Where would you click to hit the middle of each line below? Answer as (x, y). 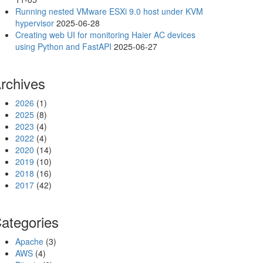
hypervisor (35, 23)
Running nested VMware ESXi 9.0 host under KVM (109, 11)
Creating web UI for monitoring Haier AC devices (105, 35)
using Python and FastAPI (63, 46)
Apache (29, 241)
